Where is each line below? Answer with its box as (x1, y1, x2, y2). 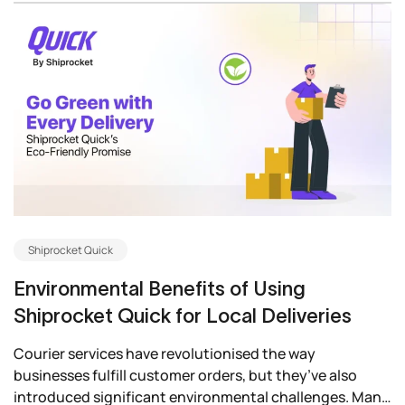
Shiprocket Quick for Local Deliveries (14, 305, 352, 327)
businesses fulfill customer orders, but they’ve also (14, 365, 357, 386)
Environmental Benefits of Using (14, 278, 306, 300)
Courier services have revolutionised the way (14, 344, 316, 364)
